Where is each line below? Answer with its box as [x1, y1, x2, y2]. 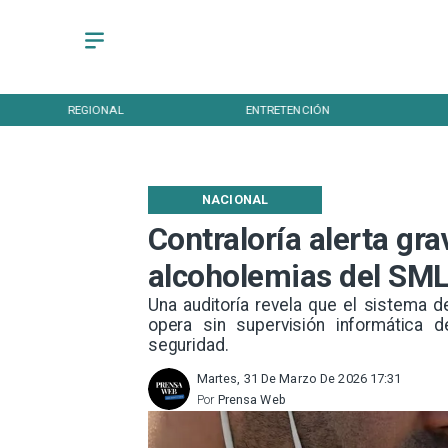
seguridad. [147, 335, 229, 356]
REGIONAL [67, 102, 124, 117]
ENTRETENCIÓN [245, 102, 330, 117]
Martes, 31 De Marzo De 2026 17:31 [196, 371, 402, 387]
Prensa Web [217, 392, 286, 408]
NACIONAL [202, 192, 269, 208]
